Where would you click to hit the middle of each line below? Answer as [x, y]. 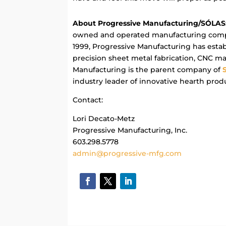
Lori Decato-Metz [104, 118]
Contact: [88, 100]
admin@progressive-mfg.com [127, 153]
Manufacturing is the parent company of [148, 69]
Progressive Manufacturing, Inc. [130, 130]
